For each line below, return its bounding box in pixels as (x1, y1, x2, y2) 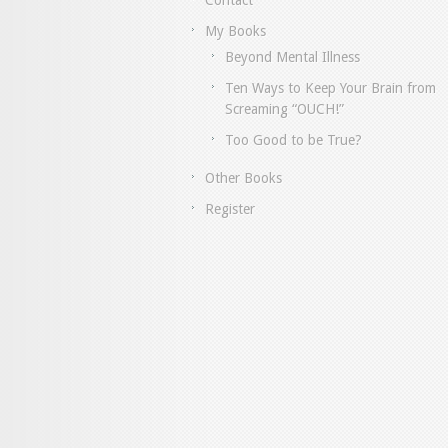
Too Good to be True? (225, 132, 362, 149)
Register (205, 201, 255, 218)
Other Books (205, 170, 282, 187)
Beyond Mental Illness (225, 49, 360, 66)
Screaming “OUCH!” (225, 101, 344, 118)
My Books (205, 23, 266, 40)
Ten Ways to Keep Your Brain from (225, 80, 436, 97)
